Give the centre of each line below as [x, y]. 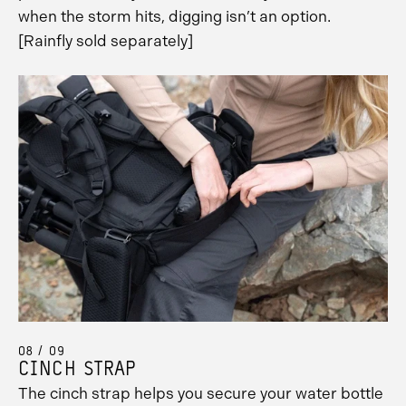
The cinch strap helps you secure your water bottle [201, 394]
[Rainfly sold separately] [106, 41]
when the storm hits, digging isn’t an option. [174, 17]
